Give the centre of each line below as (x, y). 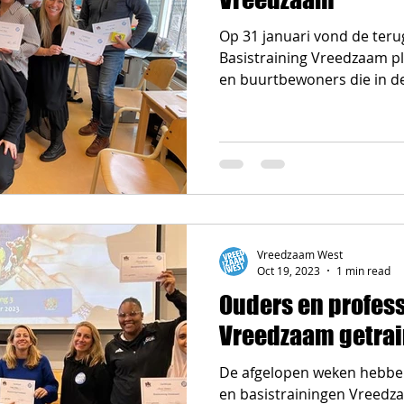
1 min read (363, 270)
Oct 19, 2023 (289, 270)
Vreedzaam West (300, 254)
